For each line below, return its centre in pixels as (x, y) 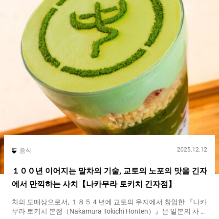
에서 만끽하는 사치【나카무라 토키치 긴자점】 (94, 184)
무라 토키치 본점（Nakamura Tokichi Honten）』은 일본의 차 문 (109, 211)
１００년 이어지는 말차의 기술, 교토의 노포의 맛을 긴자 (109, 171)
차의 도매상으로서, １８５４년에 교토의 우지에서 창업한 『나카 (109, 202)
